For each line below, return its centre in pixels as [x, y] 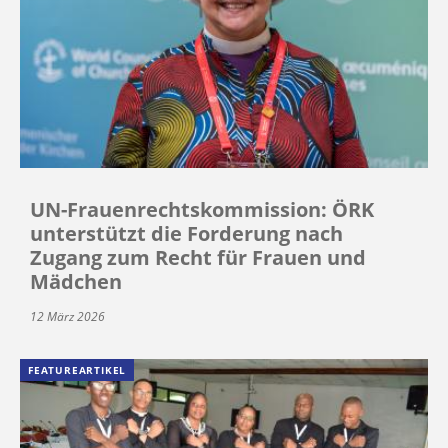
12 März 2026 [67, 316]
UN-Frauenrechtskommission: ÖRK [202, 209]
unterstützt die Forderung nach [186, 233]
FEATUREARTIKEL [77, 369]
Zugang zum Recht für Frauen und [198, 257]
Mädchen [76, 281]
